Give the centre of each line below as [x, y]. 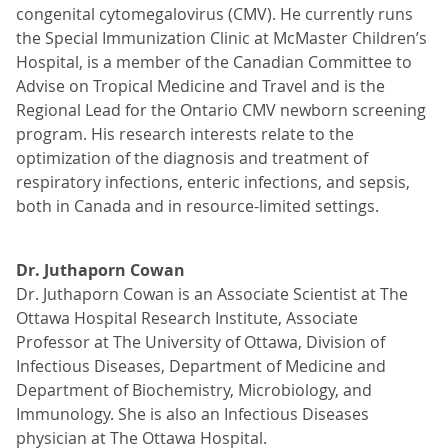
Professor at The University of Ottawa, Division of [200, 342]
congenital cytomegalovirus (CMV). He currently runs [214, 14]
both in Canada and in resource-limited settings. [197, 206]
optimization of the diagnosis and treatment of [192, 158]
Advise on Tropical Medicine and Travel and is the [200, 86]
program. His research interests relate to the [185, 134]
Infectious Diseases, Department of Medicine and [201, 366]
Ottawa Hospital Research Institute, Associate [187, 318]
